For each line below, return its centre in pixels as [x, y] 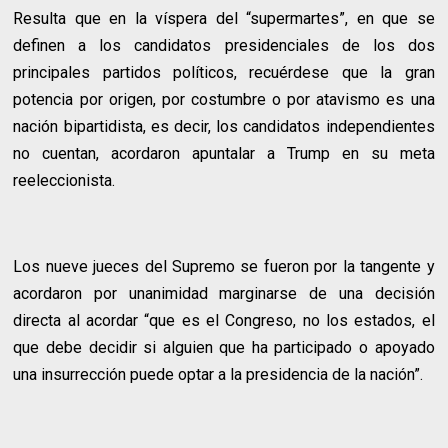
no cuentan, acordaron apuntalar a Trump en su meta [224, 153]
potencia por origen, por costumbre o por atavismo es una [224, 99]
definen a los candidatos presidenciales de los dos [224, 45]
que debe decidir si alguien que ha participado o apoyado [224, 347]
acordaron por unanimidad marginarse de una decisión [224, 293]
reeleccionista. [64, 180]
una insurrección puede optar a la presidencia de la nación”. [218, 374]
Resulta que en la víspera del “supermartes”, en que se [224, 18]
